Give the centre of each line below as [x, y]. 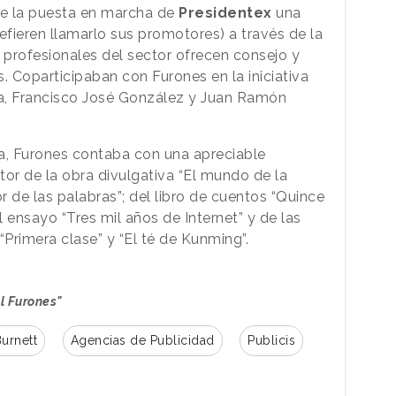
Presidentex [227, 12]
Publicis [271, 340]
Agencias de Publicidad [142, 340]
